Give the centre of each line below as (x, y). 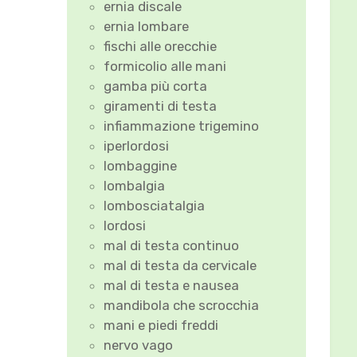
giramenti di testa (161, 106)
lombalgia (135, 185)
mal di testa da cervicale (180, 265)
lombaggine (141, 165)
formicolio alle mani (165, 66)
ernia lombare (147, 26)
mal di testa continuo (172, 245)
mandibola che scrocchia (182, 305)
